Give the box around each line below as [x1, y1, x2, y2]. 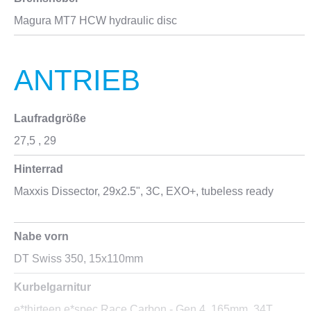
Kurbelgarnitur [14, 281, 91, 293]
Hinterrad [14, 163, 63, 175]
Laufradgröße [14, 112, 86, 124]
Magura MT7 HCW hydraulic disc [14, 15, 177, 26]
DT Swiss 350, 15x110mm [14, 253, 143, 264]
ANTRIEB [14, 64, 140, 96]
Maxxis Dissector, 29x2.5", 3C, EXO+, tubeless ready [14, 185, 274, 197]
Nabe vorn [14, 230, 69, 242]
